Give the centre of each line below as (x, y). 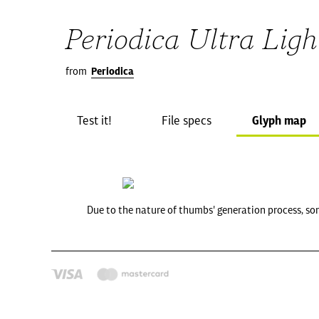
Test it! (94, 120)
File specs (187, 120)
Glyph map (279, 120)
